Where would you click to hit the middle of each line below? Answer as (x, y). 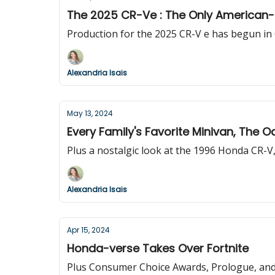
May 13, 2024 (90, 113)
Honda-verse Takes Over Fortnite (158, 248)
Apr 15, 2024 (88, 230)
